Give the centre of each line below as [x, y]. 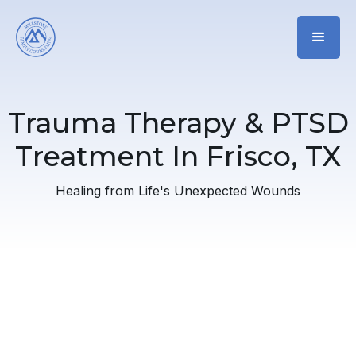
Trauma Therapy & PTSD [178, 123]
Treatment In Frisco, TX [178, 156]
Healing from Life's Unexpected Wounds [178, 191]
